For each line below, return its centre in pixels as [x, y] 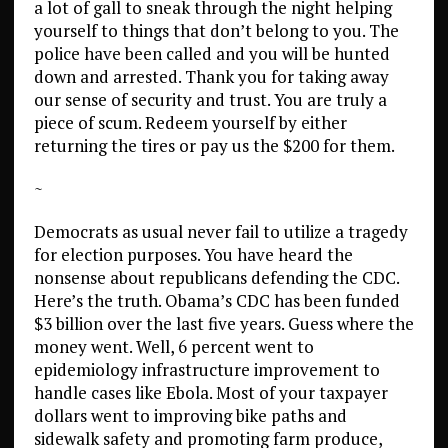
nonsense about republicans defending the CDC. [216, 277]
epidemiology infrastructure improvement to [206, 369]
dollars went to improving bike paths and [190, 415]
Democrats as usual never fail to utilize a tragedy [220, 231]
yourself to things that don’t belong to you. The [216, 30]
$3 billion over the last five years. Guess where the [223, 323]
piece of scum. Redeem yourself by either [190, 122]
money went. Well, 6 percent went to [173, 346]
